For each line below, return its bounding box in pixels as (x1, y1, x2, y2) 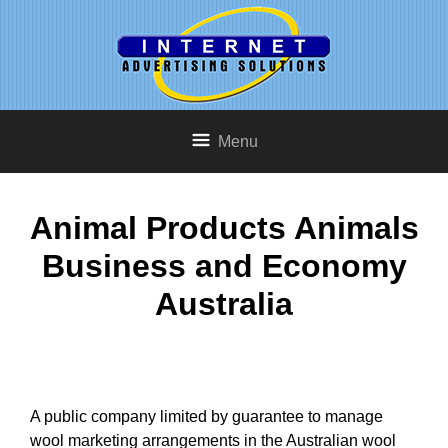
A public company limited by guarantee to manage (30, 407, 383, 425)
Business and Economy (41, 248, 407, 285)
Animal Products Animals (29, 210, 419, 247)
